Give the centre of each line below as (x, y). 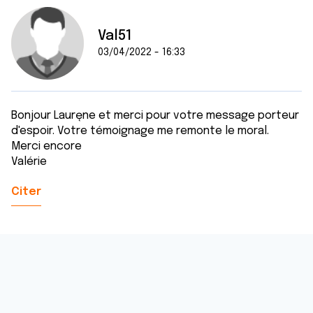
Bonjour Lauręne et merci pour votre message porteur (155, 116)
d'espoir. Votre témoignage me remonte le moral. (140, 131)
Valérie (29, 162)
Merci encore (46, 146)
